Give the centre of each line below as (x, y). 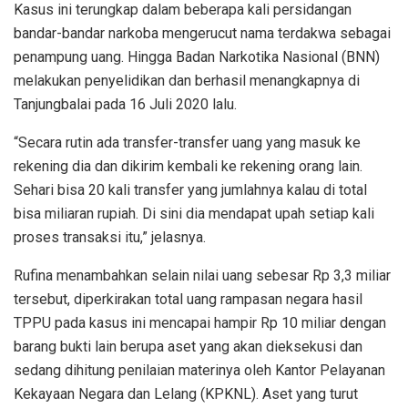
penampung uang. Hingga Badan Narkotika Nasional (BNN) (197, 56)
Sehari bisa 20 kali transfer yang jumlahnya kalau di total (190, 189)
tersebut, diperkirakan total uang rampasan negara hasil (188, 299)
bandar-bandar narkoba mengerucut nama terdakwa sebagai (202, 33)
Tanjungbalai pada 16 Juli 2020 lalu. (125, 104)
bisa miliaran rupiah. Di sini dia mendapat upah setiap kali (194, 213)
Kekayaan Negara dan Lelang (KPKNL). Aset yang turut (186, 393)
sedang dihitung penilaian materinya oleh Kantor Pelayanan (199, 370)
